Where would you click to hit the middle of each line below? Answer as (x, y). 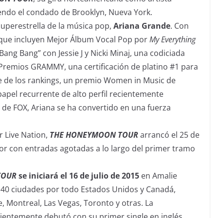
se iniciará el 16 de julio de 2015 (79, 175)
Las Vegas (62, 203)
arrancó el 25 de (169, 135)
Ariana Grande (142, 26)
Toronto (99, 203)
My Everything (173, 39)
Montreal (23, 203)
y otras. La (134, 203)
